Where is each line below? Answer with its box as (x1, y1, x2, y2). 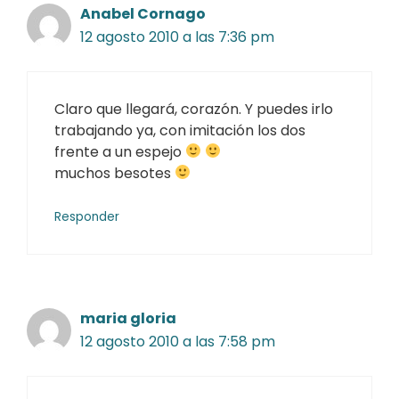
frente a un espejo (54, 141, 185, 162)
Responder (54, 208, 119, 225)
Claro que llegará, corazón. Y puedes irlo (54, 98, 333, 119)
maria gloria (80, 307, 176, 329)
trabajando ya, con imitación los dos (54, 119, 305, 141)
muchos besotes (54, 162, 175, 183)
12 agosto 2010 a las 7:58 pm (80, 330, 275, 352)
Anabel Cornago (80, 3, 206, 24)
